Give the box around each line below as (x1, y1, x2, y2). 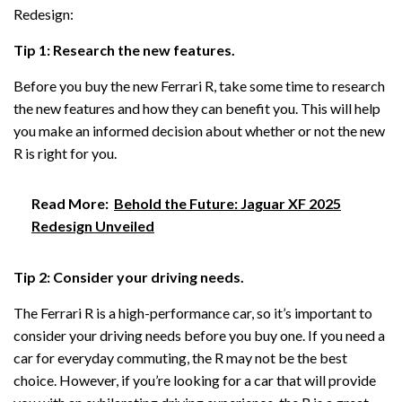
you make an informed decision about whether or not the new (13, 121, 385, 139)
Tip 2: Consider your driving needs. (13, 267, 244, 285)
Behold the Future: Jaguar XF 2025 (114, 194, 341, 212)
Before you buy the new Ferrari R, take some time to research (13, 76, 385, 94)
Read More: (31, 194, 109, 212)
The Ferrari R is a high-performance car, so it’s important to (13, 303, 372, 321)
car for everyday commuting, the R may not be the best (13, 348, 347, 366)
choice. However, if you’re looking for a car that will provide (13, 371, 376, 389)
